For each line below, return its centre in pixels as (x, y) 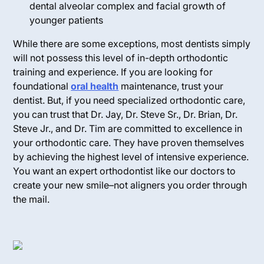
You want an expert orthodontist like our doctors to (125, 171)
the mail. (32, 199)
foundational (42, 86)
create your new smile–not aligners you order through (130, 185)
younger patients (67, 20)
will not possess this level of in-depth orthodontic (121, 57)
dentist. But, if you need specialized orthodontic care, (129, 100)
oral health (95, 86)
